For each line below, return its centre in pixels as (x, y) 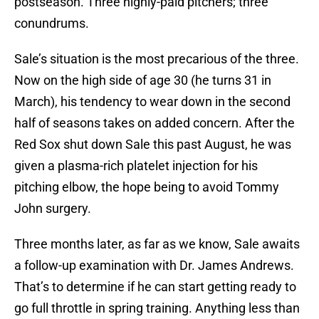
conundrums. (52, 23)
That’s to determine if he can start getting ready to (155, 287)
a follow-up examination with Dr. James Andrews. (154, 266)
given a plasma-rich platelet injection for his (136, 166)
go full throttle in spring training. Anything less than (157, 308)
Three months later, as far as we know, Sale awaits (157, 244)
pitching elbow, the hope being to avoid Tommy (147, 187)
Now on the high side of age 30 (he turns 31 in (143, 80)
